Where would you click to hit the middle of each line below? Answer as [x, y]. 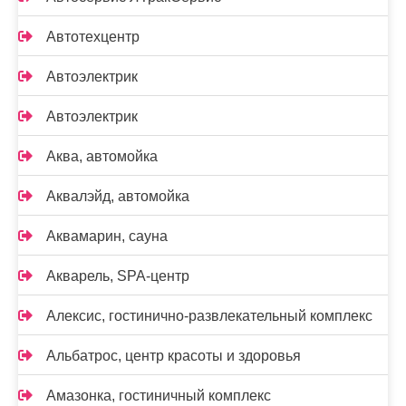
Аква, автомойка [102, 157]
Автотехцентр [93, 37]
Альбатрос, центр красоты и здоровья [174, 356]
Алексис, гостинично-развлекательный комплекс [209, 316]
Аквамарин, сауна [107, 237]
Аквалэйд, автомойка [118, 197]
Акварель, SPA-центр [118, 276]
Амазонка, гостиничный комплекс [159, 396]
